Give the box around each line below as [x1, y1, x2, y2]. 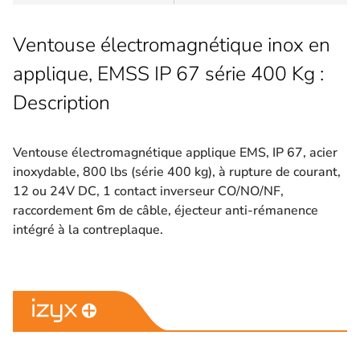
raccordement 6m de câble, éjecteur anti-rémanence [13, 201, 318, 219]
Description [13, 88, 110, 117]
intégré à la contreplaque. [13, 220, 163, 239]
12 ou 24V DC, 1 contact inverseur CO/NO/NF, [13, 182, 284, 200]
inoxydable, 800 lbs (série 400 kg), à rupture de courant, [13, 162, 341, 181]
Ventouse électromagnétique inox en [13, 31, 330, 59]
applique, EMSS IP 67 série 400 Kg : [13, 59, 324, 88]
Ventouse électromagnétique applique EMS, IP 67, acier [13, 143, 337, 162]
